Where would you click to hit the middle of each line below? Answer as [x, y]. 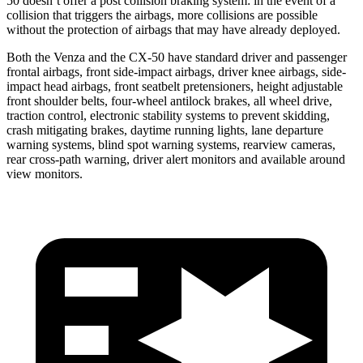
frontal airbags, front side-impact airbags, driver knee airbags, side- [176, 71]
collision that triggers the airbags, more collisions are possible [162, 15]
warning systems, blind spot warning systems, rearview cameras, [171, 144]
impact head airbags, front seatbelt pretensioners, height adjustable [175, 86]
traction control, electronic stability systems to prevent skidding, [168, 115]
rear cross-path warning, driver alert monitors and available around [176, 159]
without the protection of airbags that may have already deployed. [173, 29]
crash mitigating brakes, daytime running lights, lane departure [165, 130]
